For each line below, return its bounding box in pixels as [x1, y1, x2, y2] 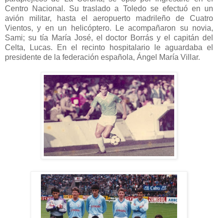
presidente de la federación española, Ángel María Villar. [5, 53, 200, 62]
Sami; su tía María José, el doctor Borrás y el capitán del [5, 34, 213, 42]
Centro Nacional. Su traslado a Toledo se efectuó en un [5, 4, 213, 13]
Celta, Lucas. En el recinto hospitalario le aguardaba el [5, 43, 213, 52]
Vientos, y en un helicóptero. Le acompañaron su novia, [5, 24, 213, 33]
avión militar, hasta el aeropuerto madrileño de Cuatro [5, 14, 213, 23]
